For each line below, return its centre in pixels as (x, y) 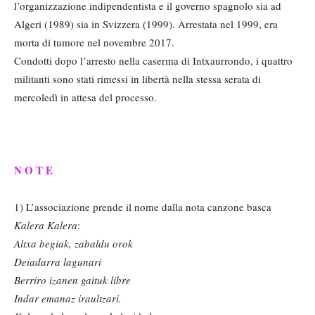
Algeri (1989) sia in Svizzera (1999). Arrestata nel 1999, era (146, 24)
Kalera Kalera (46, 225)
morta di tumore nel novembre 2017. (94, 43)
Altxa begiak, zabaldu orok (73, 244)
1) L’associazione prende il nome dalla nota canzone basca (143, 207)
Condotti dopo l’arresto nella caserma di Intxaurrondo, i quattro (153, 61)
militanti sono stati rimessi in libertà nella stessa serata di (137, 79)
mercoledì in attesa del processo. (85, 97)
